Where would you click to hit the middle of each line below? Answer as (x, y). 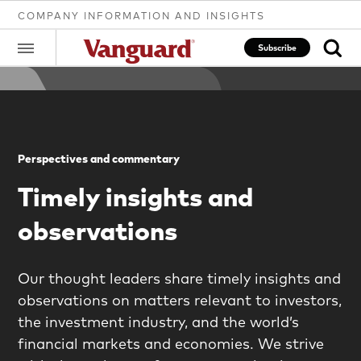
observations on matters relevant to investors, (180, 300)
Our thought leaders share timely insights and (180, 278)
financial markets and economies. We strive (171, 343)
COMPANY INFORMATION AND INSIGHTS (142, 16)
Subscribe (278, 48)
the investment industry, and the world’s (159, 322)
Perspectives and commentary (99, 158)
